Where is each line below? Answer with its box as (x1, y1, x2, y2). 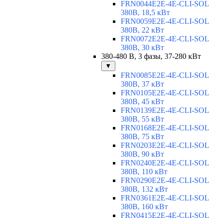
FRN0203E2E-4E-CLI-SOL (121, 141, 209, 150)
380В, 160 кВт (121, 202, 168, 211)
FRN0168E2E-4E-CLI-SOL (121, 124, 209, 132)
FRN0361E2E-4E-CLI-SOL (121, 194, 209, 202)
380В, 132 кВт (121, 185, 168, 194)
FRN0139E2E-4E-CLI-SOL (121, 106, 209, 115)
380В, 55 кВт (121, 115, 164, 124)
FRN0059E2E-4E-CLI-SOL (121, 17, 209, 26)
